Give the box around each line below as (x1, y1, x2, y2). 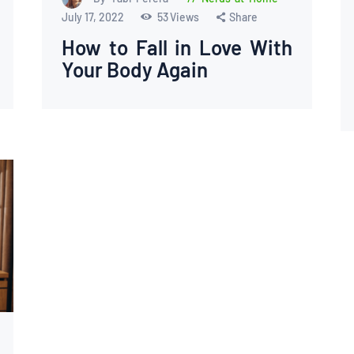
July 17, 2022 (62, 10, 127, 24)
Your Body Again (62, 57, 209, 82)
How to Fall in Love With (62, 35, 292, 60)
